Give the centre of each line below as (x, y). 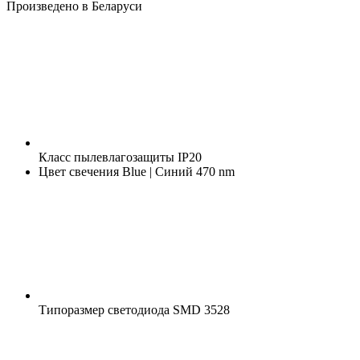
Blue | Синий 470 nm (177, 171)
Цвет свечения (79, 171)
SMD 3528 (200, 309)
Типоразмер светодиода (104, 309)
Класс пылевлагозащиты (106, 157)
